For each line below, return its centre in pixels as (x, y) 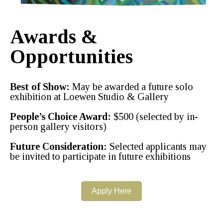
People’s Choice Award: (60, 117)
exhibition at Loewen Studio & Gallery (89, 97)
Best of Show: (40, 87)
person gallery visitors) (58, 127)
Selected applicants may (157, 147)
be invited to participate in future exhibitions (100, 157)
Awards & (54, 37)
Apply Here (111, 191)
